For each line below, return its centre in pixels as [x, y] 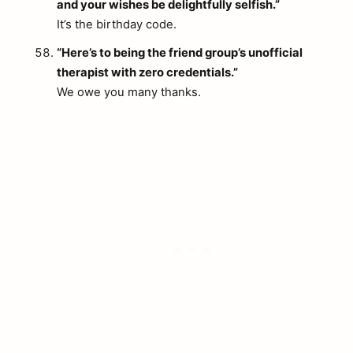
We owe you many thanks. [129, 93]
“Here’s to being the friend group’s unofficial [180, 53]
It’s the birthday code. [117, 25]
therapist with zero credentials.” [147, 73]
